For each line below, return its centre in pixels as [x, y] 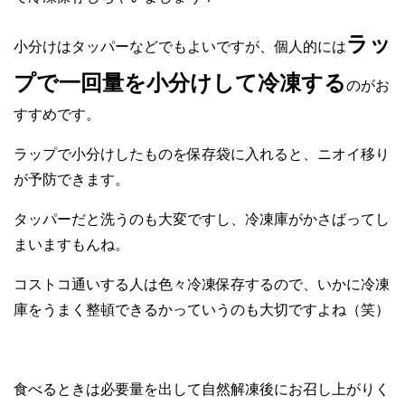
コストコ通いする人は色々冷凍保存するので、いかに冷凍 [202, 284]
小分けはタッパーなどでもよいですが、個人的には [180, 46]
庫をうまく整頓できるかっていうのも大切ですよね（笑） [202, 309]
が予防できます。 [71, 179]
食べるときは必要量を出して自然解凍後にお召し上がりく [202, 389]
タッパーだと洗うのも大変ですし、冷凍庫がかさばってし [202, 219]
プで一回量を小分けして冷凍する [180, 82]
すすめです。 [57, 114]
